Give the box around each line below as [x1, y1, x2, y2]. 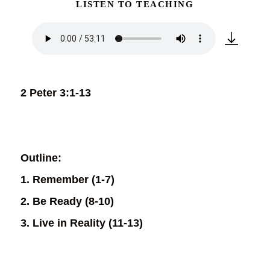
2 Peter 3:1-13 [20, 87, 91, 99]
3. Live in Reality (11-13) [20, 217, 143, 230]
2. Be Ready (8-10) [20, 195, 114, 208]
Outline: [20, 152, 61, 165]
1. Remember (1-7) [20, 174, 115, 186]
